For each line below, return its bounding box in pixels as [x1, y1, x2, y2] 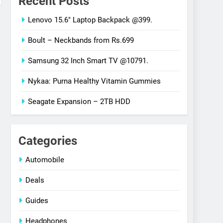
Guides [25, 196, 49, 206]
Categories [18, 134, 78, 148]
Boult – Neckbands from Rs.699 [28, 36, 134, 45]
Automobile [25, 155, 65, 165]
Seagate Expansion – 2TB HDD [28, 97, 131, 107]
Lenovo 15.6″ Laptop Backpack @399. [28, 15, 153, 25]
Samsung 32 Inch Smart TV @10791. [28, 56, 149, 66]
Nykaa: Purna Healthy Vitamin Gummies [28, 77, 161, 86]
